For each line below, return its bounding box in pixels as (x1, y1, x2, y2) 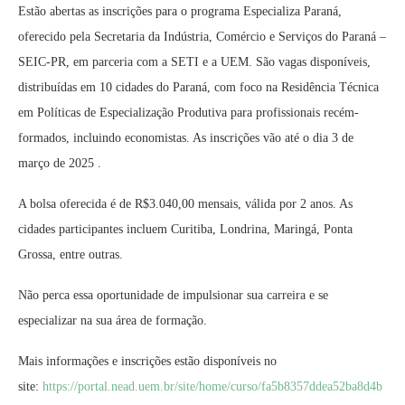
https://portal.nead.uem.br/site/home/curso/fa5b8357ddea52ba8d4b (42, 380, 382, 393)
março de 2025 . (18, 156, 101, 170)
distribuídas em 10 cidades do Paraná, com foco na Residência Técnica (18, 80, 379, 94)
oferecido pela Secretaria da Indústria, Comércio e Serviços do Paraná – (18, 30, 386, 43)
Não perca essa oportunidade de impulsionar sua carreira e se (18, 288, 328, 302)
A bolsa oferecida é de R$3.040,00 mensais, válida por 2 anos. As (18, 197, 353, 211)
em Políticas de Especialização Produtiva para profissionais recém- (18, 106, 359, 119)
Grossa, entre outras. (18, 248, 123, 261)
